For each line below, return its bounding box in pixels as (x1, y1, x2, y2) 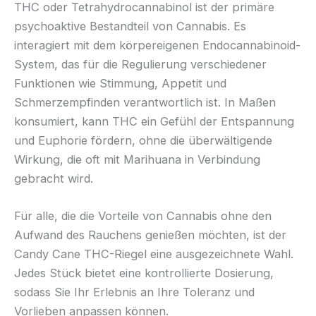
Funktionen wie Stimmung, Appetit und (14, 75, 226, 90)
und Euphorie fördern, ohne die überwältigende (14, 133, 272, 147)
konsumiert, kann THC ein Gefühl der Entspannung (14, 114, 294, 128)
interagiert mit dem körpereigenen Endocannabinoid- (14, 37, 300, 52)
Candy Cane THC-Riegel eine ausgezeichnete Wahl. (14, 247, 293, 262)
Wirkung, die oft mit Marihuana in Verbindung (14, 152, 260, 166)
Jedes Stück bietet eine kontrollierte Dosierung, (14, 266, 274, 281)
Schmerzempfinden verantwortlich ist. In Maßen (14, 95, 276, 109)
